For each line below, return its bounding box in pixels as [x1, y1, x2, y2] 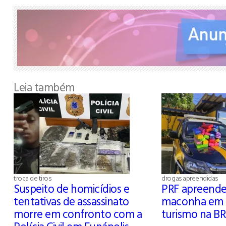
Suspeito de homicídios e [14, 180, 130, 197]
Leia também [14, 78, 75, 95]
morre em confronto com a [14, 205, 142, 222]
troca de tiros [14, 172, 51, 183]
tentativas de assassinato [14, 192, 130, 209]
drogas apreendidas [161, 172, 218, 183]
